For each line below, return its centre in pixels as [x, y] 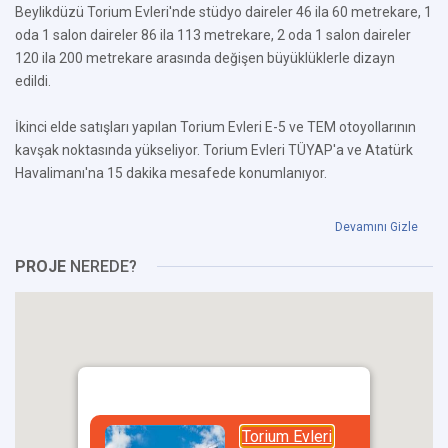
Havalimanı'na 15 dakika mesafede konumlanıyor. [171, 173]
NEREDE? [101, 266]
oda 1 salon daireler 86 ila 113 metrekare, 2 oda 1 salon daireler [213, 35]
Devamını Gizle [376, 227]
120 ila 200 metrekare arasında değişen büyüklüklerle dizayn [205, 58]
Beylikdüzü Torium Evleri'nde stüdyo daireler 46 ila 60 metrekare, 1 [223, 12]
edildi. [33, 81]
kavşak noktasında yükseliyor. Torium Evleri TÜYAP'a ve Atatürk [214, 150]
